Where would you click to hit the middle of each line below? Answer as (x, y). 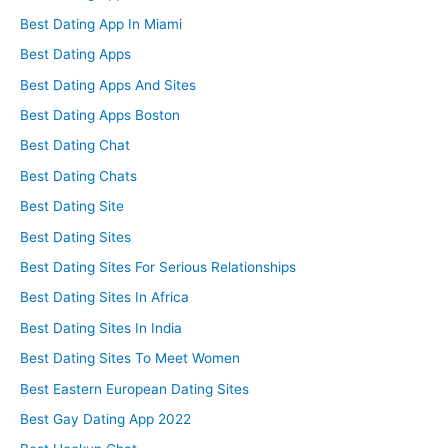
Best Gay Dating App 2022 (105, 419)
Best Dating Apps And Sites (108, 84)
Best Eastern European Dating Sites (134, 388)
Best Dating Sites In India (101, 327)
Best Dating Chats (78, 175)
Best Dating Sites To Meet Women (130, 358)
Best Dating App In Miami (101, 23)
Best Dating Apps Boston (100, 115)
